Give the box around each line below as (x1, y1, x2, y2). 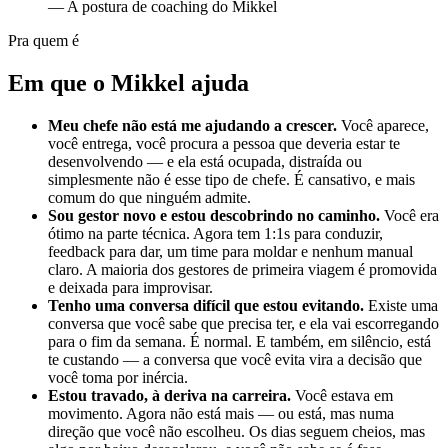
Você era (384, 206, 439, 224)
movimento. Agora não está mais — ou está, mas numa (48, 404, 394, 422)
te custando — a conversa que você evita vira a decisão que (48, 350, 422, 368)
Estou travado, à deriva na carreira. (48, 386, 291, 404)
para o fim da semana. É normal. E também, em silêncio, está (48, 332, 431, 350)
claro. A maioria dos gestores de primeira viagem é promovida (48, 260, 437, 278)
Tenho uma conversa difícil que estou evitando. (48, 296, 364, 314)
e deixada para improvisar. (48, 278, 213, 296)
